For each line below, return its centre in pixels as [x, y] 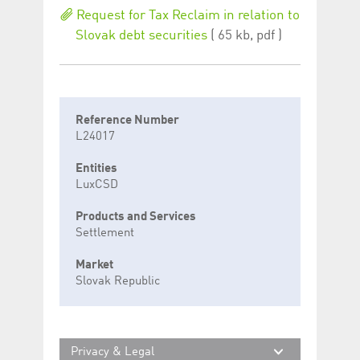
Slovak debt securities [141, 35]
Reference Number [127, 121]
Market [94, 265]
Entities [96, 169]
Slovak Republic [118, 281]
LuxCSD [97, 185]
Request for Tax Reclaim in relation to [186, 15]
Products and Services [136, 217]
